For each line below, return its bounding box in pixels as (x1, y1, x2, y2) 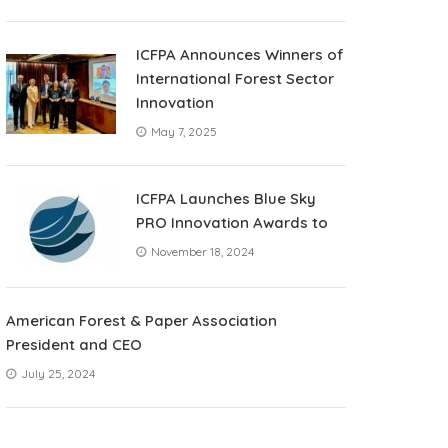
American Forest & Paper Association (6, 311, 277, 330)
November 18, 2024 (148, 244, 254, 259)
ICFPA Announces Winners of (136, 45, 343, 64)
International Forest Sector (136, 69, 334, 88)
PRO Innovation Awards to (136, 213, 328, 232)
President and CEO (6, 335, 142, 354)
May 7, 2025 (148, 124, 217, 139)
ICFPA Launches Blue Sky (136, 189, 316, 208)
